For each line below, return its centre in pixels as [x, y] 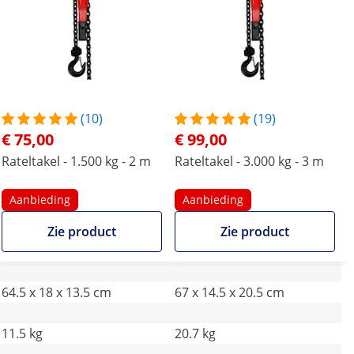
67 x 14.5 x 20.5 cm [230, 292]
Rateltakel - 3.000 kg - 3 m [249, 161]
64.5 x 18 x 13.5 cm [56, 292]
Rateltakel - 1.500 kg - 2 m [76, 161]
